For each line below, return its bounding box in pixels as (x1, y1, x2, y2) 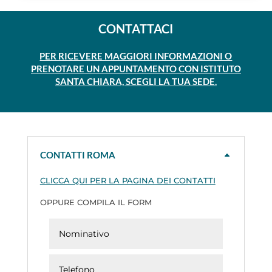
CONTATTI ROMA (39, 149, 115, 161)
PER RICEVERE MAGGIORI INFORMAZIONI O (39, 50, 233, 62)
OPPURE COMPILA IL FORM (39, 197, 152, 208)
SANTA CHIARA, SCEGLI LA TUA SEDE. (55, 76, 217, 87)
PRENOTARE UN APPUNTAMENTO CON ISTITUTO (30, 63, 241, 75)
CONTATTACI (98, 21, 174, 36)
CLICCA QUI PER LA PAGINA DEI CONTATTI (39, 175, 216, 186)
